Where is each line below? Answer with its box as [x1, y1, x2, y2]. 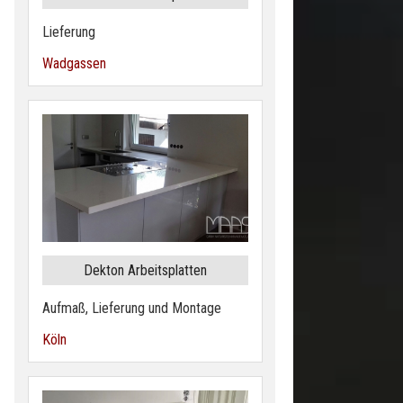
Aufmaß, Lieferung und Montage [42, 300, 221, 318]
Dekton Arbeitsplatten [84, 262, 207, 280]
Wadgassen [42, 55, 106, 73]
